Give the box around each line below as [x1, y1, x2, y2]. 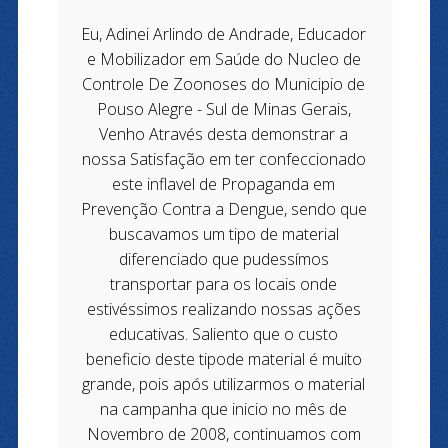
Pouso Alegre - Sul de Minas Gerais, [96, 97, 351, 120]
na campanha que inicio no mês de [100, 397, 348, 420]
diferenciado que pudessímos [118, 247, 329, 270]
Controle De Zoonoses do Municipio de [82, 72, 366, 95]
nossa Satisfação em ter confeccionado [81, 147, 366, 170]
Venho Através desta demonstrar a [99, 122, 349, 145]
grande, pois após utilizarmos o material [82, 372, 366, 395]
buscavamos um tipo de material [108, 222, 339, 245]
